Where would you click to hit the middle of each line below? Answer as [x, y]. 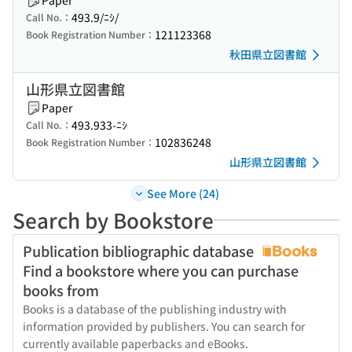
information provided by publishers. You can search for [164, 326]
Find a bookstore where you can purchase [161, 270]
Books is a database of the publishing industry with [155, 309]
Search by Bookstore [113, 220]
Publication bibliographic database [140, 251]
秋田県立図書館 [268, 54]
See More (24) [183, 193]
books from [61, 290]
